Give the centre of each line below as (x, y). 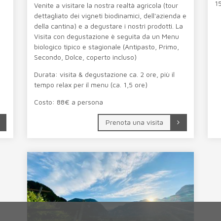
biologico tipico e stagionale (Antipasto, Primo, (107, 46)
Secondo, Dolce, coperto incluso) (86, 57)
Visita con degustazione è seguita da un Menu (107, 36)
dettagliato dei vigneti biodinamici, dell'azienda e (110, 15)
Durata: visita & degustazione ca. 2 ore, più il (104, 74)
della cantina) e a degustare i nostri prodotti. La (109, 26)
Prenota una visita (134, 122)
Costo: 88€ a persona (69, 102)
